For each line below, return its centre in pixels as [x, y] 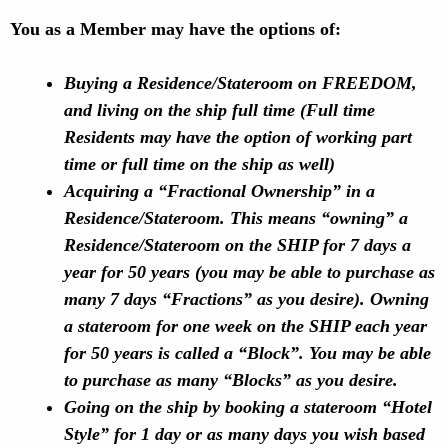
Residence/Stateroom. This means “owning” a [236, 218]
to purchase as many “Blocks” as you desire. [231, 380]
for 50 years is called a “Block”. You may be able [247, 353]
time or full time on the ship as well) [199, 164]
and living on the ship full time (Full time [219, 110]
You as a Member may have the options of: [175, 29]
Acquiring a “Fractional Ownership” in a [222, 191]
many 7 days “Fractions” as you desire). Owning [246, 299]
